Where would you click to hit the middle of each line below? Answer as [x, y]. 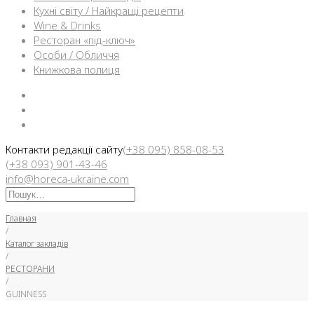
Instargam [58, 109]
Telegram [55, 123]
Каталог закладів [37, 244]
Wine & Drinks [67, 25]
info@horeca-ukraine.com [67, 179]
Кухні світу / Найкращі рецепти [109, 11]
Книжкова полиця [77, 69]
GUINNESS [26, 294]
